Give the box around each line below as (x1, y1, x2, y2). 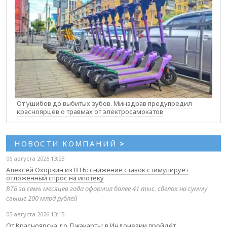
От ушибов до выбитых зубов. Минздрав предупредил (17, 98, 192, 108)
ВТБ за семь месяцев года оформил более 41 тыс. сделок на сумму (6, 183, 207, 193)
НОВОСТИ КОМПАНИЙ (14, 138, 120, 148)
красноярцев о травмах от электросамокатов (17, 106, 163, 116)
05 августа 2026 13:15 (6, 210, 64, 218)
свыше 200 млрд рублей (6, 193, 77, 203)
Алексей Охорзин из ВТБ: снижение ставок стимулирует (6, 165, 188, 174)
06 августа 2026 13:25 (6, 154, 64, 162)
